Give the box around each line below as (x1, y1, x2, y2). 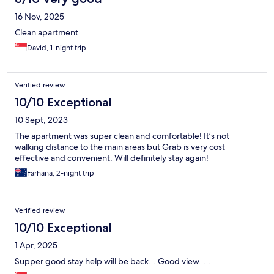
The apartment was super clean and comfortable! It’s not (15, 130, 229, 142)
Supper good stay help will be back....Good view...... (15, 256, 213, 267)
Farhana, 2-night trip (27, 168, 94, 179)
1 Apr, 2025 (15, 240, 57, 251)
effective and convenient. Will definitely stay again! (15, 152, 209, 164)
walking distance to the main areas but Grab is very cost (15, 141, 225, 153)
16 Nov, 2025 (15, 11, 64, 23)
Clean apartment (15, 27, 78, 39)
